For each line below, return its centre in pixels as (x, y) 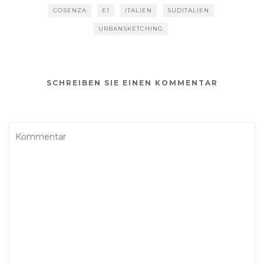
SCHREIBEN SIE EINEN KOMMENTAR (132, 82)
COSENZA (70, 10)
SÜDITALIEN (188, 10)
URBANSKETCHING (131, 28)
